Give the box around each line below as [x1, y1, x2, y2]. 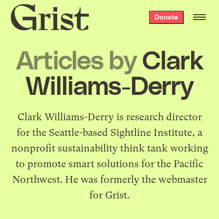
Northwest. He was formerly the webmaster [12, 174, 207, 185]
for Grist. [89, 189, 130, 201]
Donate [154, 13, 178, 21]
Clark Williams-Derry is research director [17, 111, 202, 123]
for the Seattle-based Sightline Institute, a [17, 127, 202, 138]
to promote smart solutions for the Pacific [16, 158, 203, 170]
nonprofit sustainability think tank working [11, 142, 208, 154]
